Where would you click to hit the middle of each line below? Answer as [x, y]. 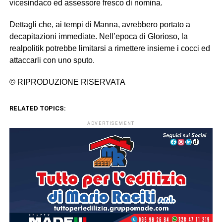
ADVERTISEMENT [111, 123]
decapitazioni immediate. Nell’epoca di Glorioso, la [98, 36]
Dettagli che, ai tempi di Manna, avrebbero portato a [100, 25]
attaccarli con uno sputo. [52, 60]
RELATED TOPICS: [37, 108]
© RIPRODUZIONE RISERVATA [67, 82]
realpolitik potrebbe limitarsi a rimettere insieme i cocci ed [110, 48]
